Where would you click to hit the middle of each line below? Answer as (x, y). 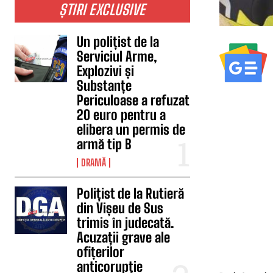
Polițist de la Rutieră (131, 193)
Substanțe (105, 86)
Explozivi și (106, 71)
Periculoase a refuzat (133, 100)
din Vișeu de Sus (120, 208)
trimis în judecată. (126, 223)
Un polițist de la (118, 42)
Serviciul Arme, (117, 56)
